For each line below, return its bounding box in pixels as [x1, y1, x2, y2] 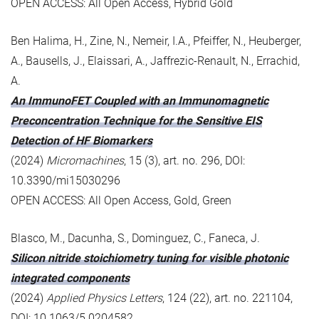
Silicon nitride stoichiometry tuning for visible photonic [11, 251, 288, 265]
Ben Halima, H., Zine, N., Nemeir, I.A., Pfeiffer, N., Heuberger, [11, 33, 301, 48]
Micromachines [46, 153, 124, 167]
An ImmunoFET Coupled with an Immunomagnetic [11, 93, 268, 108]
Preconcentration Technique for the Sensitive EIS [11, 113, 262, 127]
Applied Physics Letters [46, 291, 162, 305]
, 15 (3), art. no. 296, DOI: [124, 153, 245, 167]
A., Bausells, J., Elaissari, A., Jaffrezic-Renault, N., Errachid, [11, 53, 300, 68]
